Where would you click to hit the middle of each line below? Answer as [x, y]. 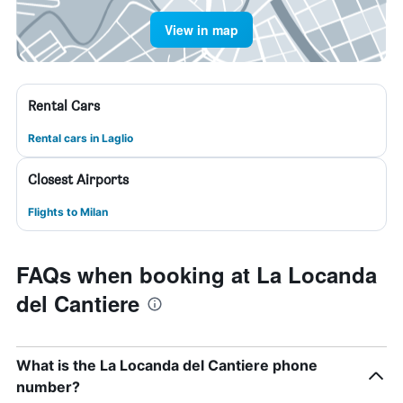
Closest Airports [78, 179]
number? [48, 387]
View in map [201, 30]
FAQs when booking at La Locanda [197, 274]
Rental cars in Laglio [81, 138]
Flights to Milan [68, 212]
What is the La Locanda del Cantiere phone [167, 365]
